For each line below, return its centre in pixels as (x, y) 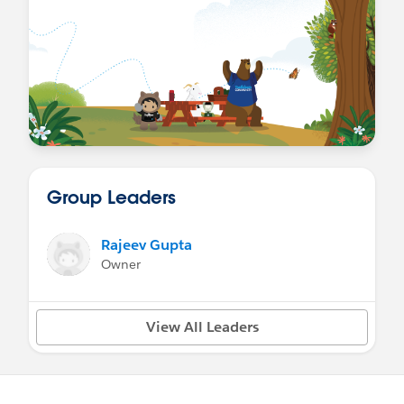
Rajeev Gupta (147, 244)
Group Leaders (111, 196)
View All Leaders (202, 326)
